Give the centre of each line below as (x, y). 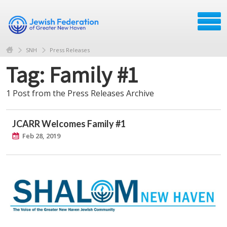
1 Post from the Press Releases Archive (80, 93)
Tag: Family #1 (72, 74)
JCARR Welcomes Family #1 (69, 123)
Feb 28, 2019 (41, 136)
